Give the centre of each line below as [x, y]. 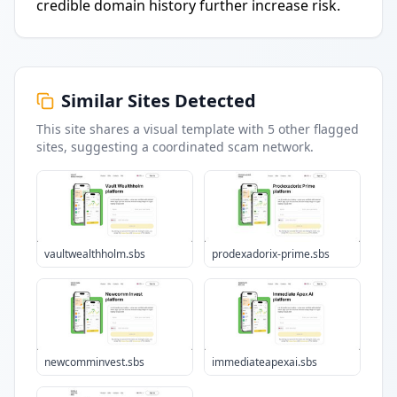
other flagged [317, 129]
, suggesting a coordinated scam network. [189, 147]
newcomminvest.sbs [94, 362]
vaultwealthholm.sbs [95, 254]
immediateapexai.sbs [265, 362]
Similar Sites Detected [159, 101]
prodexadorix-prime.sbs [271, 254]
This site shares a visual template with [152, 129]
